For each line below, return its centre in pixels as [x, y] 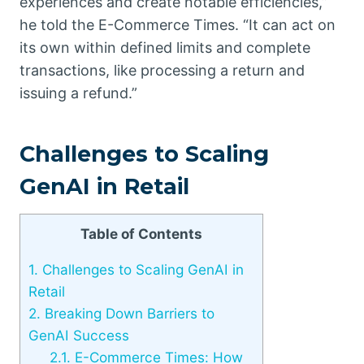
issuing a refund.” [78, 93]
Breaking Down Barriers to [128, 314]
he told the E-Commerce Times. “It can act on [178, 25]
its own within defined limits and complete [165, 48]
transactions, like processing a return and [162, 70]
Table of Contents [141, 234]
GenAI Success [79, 336]
